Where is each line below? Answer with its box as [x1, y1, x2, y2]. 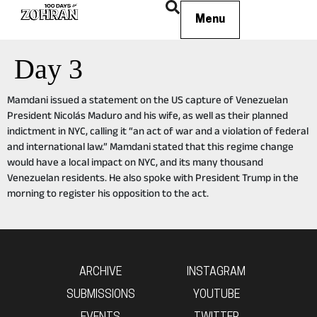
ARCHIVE [79, 267, 122, 278]
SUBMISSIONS [66, 289, 135, 301]
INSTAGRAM [187, 267, 246, 278]
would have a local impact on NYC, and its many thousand [7, 156, 263, 168]
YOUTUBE [192, 289, 240, 301]
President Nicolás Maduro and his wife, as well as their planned [7, 109, 288, 121]
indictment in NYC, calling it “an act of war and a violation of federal [7, 125, 309, 137]
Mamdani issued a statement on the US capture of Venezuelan [7, 93, 288, 105]
